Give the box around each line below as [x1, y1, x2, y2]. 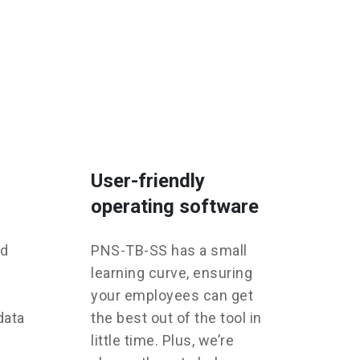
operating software [91, 195, 259, 219]
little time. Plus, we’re [91, 332, 234, 350]
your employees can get [91, 287, 253, 305]
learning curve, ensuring [91, 264, 252, 282]
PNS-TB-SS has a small [91, 242, 247, 260]
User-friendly [91, 170, 205, 193]
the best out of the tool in [91, 309, 262, 327]
